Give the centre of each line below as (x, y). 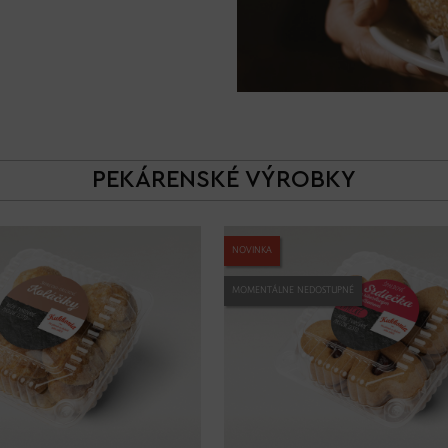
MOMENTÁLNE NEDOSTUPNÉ (292, 290)
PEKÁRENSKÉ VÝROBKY (223, 179)
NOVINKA (251, 250)
